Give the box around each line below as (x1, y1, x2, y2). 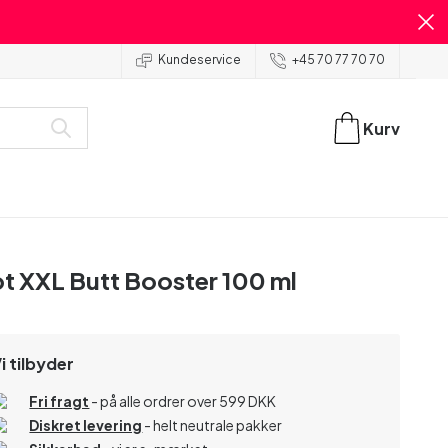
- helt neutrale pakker (142, 415, 283, 434)
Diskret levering (29, 415, 143, 434)
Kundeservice (158, 52, 241, 68)
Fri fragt (29, 391, 90, 410)
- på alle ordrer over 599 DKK (89, 391, 277, 410)
